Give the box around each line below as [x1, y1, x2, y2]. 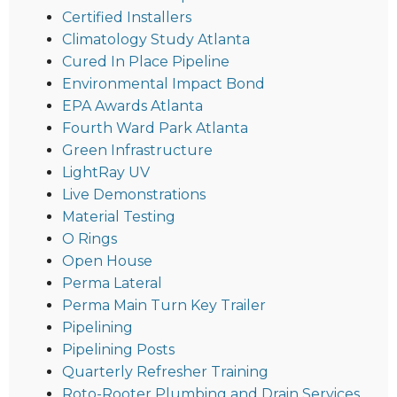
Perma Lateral [62, 274, 162, 292]
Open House [62, 252, 152, 269]
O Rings [62, 230, 117, 247]
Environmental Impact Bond [62, 74, 265, 92]
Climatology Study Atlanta [62, 30, 250, 48]
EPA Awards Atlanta [62, 97, 203, 114]
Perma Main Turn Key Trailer [62, 296, 266, 314]
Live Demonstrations [62, 185, 206, 203]
